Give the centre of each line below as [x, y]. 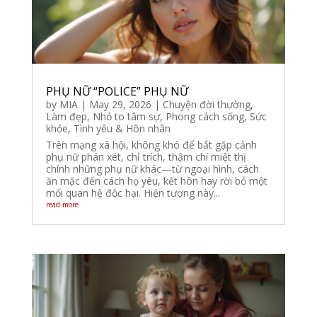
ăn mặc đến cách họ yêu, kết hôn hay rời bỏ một [156, 180]
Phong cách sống [204, 116]
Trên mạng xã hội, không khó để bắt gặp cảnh [151, 144]
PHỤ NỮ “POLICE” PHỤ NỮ [117, 91]
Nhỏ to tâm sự [126, 116]
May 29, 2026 [120, 104]
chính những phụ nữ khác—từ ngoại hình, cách [152, 168]
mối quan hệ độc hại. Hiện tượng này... [133, 192]
